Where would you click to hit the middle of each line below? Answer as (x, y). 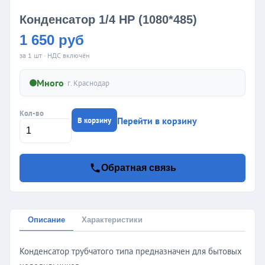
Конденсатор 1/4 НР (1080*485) (108, 20)
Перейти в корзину (157, 121)
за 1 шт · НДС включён (54, 56)
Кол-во (32, 114)
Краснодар (91, 83)
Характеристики (112, 220)
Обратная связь (138, 168)
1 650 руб (52, 40)
